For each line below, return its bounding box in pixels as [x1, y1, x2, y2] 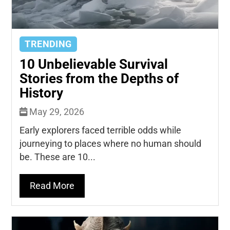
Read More [30, 180, 75, 191]
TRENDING [25, 39, 72, 49]
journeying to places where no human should [20, 138, 202, 149]
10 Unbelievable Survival [20, 56, 168, 72]
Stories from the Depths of [20, 70, 179, 86]
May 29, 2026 [27, 106, 85, 117]
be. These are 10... [20, 151, 96, 162]
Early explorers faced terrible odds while [20, 125, 182, 136]
